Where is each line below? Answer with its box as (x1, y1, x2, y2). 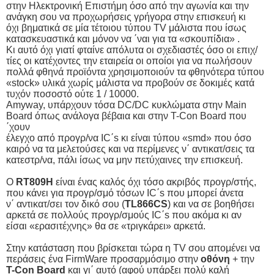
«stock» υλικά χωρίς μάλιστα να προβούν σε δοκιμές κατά (6, 77, 254, 88)
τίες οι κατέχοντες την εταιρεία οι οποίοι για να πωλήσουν (6, 55, 252, 66)
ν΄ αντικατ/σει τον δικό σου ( (6, 198, 125, 209)
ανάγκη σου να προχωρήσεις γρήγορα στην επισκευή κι (6, 11, 246, 22)
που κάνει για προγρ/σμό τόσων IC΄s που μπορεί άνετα (6, 187, 243, 198)
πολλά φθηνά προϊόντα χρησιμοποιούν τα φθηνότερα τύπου (6, 66, 264, 77)
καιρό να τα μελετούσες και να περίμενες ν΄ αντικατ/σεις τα (6, 143, 254, 154)
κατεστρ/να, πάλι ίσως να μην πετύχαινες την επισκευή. (6, 154, 243, 165)
